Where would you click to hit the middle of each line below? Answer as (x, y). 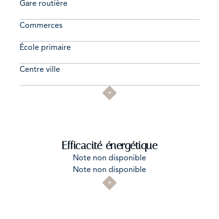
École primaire (45, 47)
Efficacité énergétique (109, 145)
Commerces (41, 25)
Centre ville (40, 69)
